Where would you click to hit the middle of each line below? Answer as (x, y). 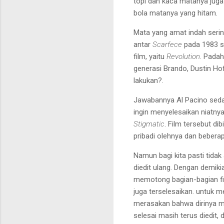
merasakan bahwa (163, 203)
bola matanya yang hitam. (175, 13)
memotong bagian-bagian (176, 179)
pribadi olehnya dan (165, 136)
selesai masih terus (165, 215)
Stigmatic (149, 124)
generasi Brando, (161, 68)
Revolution (183, 56)
